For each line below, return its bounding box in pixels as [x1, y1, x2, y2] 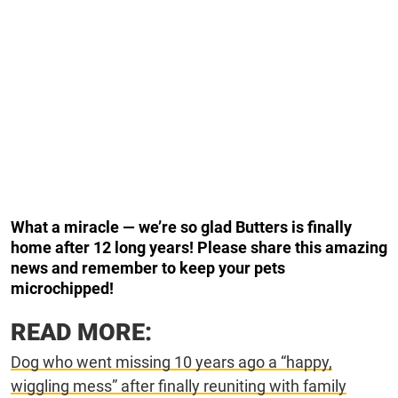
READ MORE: [11, 318, 152, 347]
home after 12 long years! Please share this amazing [11, 238, 387, 258]
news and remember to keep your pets [11, 259, 285, 278]
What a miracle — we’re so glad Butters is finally [11, 218, 352, 237]
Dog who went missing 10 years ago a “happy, [11, 353, 332, 372]
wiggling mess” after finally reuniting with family [11, 377, 346, 396]
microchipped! [11, 279, 114, 298]
